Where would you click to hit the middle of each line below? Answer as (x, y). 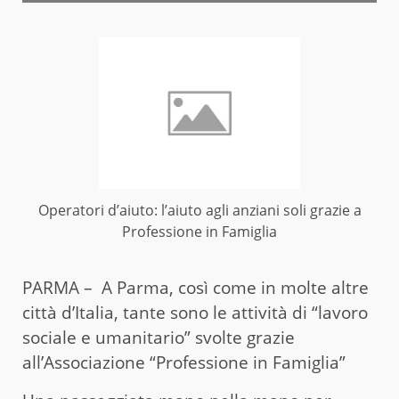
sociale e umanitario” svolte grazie (159, 338)
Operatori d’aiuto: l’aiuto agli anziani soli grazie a (199, 211)
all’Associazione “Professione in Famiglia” (184, 363)
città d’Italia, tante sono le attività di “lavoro (195, 313)
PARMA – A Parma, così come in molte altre (195, 288)
